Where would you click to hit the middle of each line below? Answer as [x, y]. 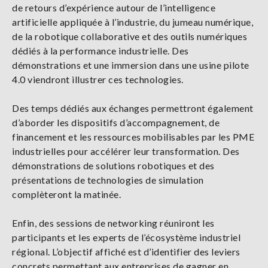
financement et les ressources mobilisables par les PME [133, 137]
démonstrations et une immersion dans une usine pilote [131, 65]
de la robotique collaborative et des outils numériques [130, 36]
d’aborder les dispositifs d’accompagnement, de [116, 123]
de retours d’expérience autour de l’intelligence [114, 8]
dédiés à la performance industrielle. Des [100, 51]
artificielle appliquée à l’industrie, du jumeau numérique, [133, 22]
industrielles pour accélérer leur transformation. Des [126, 151]
